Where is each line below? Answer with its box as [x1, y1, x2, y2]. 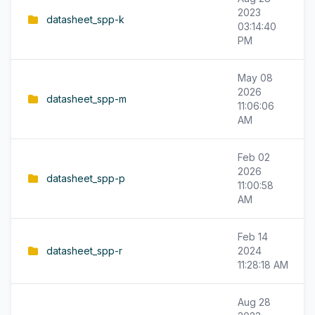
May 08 [238, 72, 273, 84]
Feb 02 [238, 151, 270, 163]
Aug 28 [238, 296, 271, 308]
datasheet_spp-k [46, 13, 124, 25]
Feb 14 [238, 231, 268, 243]
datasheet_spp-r [46, 245, 122, 257]
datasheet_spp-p [46, 172, 125, 184]
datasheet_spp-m [46, 93, 127, 105]
